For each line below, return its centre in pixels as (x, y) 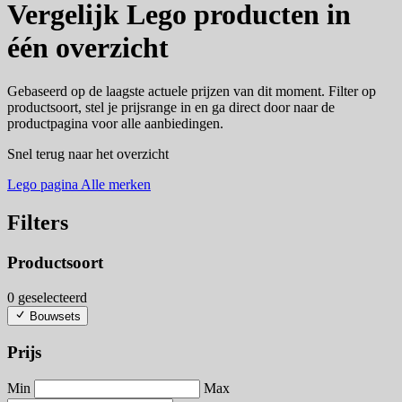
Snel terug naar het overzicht (88, 154)
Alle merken (116, 185)
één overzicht (88, 47)
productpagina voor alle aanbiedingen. (115, 124)
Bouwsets (56, 317)
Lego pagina (44, 185)
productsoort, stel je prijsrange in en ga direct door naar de (171, 108)
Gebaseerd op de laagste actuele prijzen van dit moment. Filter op (192, 92)
